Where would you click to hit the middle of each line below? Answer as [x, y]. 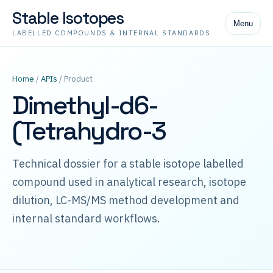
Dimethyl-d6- [85, 105]
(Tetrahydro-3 [89, 131]
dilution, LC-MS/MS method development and [126, 200]
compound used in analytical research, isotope [129, 182]
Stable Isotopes [68, 18]
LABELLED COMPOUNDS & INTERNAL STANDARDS [112, 33]
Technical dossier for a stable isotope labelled [128, 164]
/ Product [75, 79]
